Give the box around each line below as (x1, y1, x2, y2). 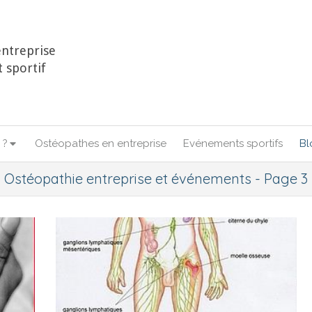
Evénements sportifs (182, 137, 283, 150)
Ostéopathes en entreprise (34, 137, 166, 150)
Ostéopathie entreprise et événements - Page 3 (4, 170, 308, 187)
